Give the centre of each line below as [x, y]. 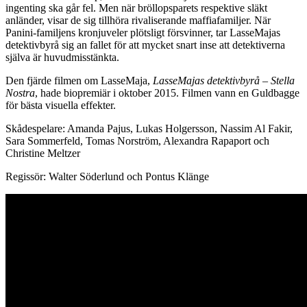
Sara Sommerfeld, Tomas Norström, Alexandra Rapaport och [137, 141]
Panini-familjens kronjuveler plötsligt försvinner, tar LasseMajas [143, 33]
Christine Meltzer [43, 153]
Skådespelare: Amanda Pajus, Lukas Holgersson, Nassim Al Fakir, [149, 128]
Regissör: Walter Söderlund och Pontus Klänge [107, 176]
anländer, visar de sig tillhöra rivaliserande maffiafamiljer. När [138, 20]
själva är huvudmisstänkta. [62, 57]
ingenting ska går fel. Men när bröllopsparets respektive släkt [136, 8]
